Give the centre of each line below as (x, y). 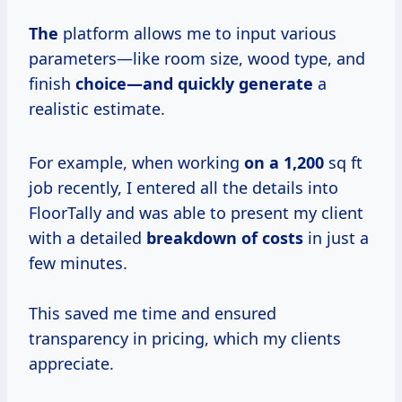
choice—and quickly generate (194, 83)
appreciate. (71, 363)
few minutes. (78, 262)
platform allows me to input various (197, 33)
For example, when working (136, 162)
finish (52, 83)
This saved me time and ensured (153, 313)
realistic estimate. (97, 108)
